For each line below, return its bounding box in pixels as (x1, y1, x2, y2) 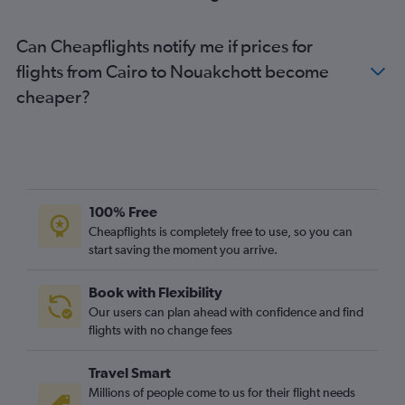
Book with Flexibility (89, 284, 222, 300)
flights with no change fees (89, 323, 232, 337)
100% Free (89, 203, 157, 220)
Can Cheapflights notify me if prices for (16, 35, 313, 56)
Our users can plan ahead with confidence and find (89, 305, 363, 319)
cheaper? (16, 86, 90, 107)
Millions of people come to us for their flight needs (89, 385, 355, 400)
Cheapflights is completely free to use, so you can (89, 224, 353, 239)
